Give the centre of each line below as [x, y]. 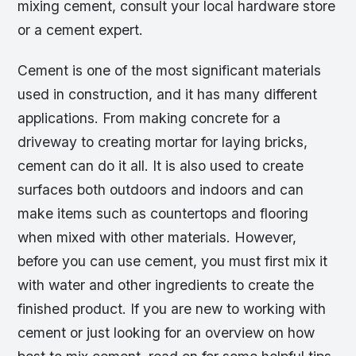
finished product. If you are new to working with [172, 308]
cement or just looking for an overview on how [166, 332]
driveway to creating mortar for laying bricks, [163, 141]
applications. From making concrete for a [149, 118]
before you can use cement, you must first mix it [173, 261]
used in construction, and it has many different [168, 94]
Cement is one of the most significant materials [170, 70]
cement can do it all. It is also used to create [161, 165]
